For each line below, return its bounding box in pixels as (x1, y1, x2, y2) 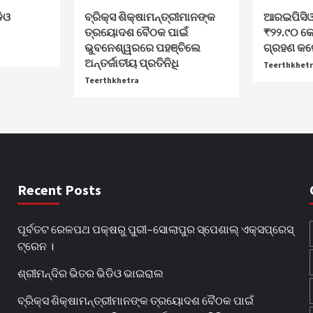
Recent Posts (17, 180, 101, 198)
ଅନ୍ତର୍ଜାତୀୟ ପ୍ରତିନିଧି (85, 55, 180, 70)
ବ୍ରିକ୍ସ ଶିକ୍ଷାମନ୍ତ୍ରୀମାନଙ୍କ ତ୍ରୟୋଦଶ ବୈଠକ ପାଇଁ (17, 293, 254, 307)
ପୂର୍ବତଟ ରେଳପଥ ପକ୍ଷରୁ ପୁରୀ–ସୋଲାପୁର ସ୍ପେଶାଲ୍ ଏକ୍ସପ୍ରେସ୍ (17, 221, 293, 235)
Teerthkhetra (85, 74, 140, 85)
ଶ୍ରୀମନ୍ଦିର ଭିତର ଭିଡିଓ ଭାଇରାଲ (17, 265, 163, 279)
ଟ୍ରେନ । (17, 238, 54, 252)
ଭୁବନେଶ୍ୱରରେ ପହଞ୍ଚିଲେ (85, 40, 201, 54)
